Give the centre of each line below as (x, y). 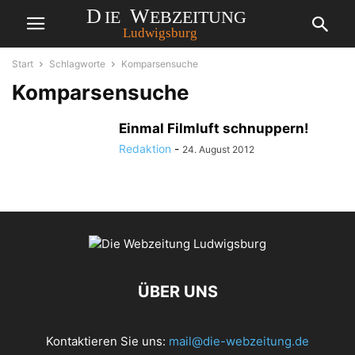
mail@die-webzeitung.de (239, 341)
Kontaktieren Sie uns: (107, 341)
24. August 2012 (218, 149)
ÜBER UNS (177, 292)
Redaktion (145, 149)
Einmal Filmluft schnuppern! (214, 128)
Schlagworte (77, 64)
